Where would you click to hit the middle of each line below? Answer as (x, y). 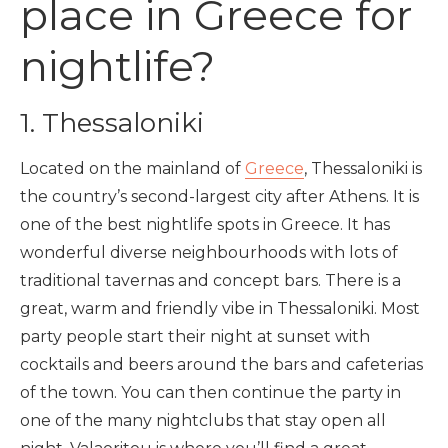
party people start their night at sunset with (195, 336)
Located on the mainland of (132, 168)
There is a (363, 280)
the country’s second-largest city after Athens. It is (219, 196)
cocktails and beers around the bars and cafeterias (221, 364)
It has (368, 224)
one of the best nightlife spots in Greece (180, 224)
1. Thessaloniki (112, 123)
